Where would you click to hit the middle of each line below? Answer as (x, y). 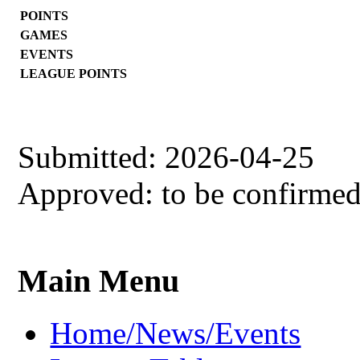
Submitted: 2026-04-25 (166, 157)
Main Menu (99, 281)
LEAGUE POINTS (74, 73)
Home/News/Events (176, 333)
